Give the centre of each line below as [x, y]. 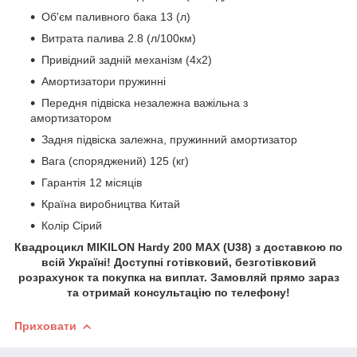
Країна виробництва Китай [111, 204]
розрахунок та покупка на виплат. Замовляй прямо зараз [178, 277]
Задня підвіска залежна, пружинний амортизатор [169, 139]
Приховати [45, 326]
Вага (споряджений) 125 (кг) [115, 161]
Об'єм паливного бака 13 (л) [116, 16]
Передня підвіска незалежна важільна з [145, 102]
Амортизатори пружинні [104, 81]
